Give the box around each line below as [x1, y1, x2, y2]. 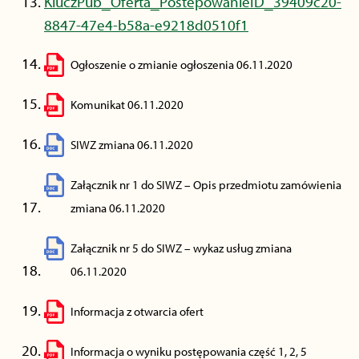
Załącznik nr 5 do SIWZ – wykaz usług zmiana [71, 240, 292, 256]
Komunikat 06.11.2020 [71, 97, 184, 112]
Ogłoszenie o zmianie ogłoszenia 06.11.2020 [71, 57, 292, 72]
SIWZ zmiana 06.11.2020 [71, 137, 193, 152]
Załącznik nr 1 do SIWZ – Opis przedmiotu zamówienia [71, 177, 341, 192]
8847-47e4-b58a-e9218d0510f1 [44, 15, 248, 34]
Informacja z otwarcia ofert [71, 304, 204, 319]
